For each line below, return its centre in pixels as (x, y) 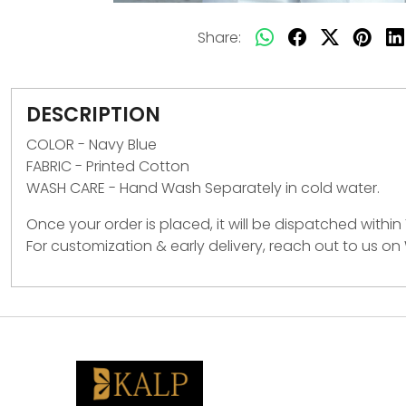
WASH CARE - (73, 188)
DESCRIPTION (93, 114)
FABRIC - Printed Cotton (108, 166)
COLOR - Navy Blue (92, 144)
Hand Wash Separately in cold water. (250, 188)
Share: (219, 37)
